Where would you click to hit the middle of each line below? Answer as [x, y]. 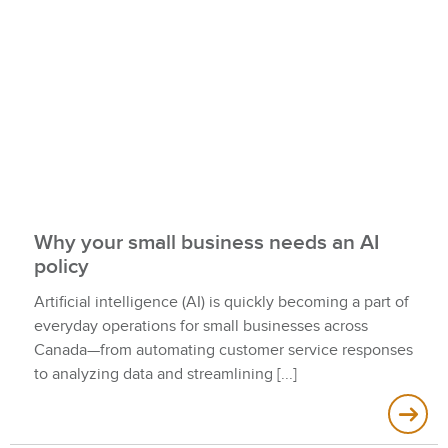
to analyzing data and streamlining [153, 374]
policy [61, 267]
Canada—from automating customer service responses [223, 350]
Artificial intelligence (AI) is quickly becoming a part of [221, 302]
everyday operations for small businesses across [201, 326]
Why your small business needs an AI [206, 243]
